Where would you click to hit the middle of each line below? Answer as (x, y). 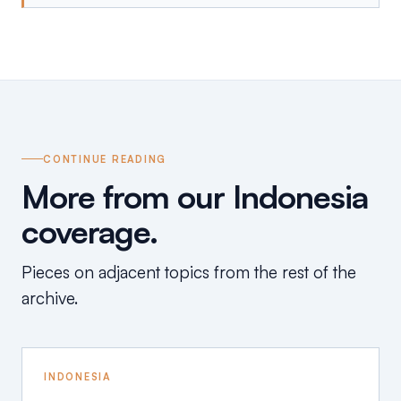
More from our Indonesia (195, 196)
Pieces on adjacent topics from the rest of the (189, 272)
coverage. (90, 231)
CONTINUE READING (105, 159)
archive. (50, 298)
